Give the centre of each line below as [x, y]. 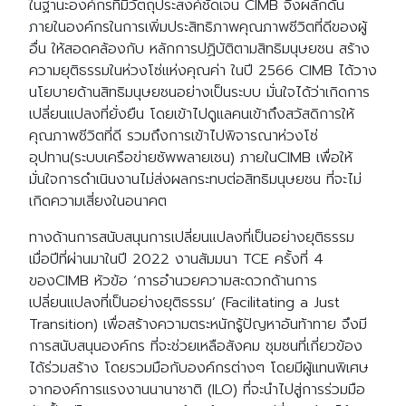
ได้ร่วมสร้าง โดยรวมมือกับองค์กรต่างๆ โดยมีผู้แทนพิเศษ [199, 368]
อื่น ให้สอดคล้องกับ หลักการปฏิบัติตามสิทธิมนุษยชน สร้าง [199, 49]
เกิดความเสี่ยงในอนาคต [98, 201]
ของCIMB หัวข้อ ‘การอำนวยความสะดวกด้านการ [173, 281]
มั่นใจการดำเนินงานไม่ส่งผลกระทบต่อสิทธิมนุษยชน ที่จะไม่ [195, 179]
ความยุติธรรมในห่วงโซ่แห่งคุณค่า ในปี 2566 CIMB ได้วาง [203, 71]
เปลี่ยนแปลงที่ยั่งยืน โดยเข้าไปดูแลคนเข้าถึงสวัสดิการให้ [192, 114]
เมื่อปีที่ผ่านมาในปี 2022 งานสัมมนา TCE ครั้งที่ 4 [176, 259]
